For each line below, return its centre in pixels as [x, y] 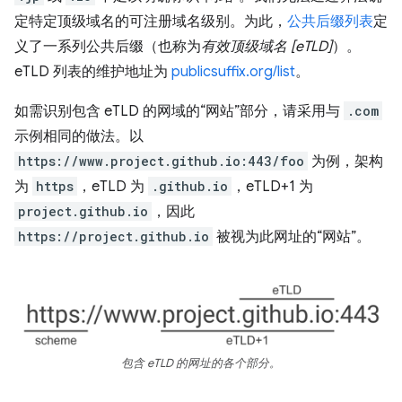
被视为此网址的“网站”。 [292, 237]
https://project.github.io [114, 237]
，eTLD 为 [113, 187]
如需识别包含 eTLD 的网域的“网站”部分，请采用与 [179, 112]
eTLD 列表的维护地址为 [93, 72]
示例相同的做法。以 [79, 137]
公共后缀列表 [330, 22]
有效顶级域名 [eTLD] [267, 47]
